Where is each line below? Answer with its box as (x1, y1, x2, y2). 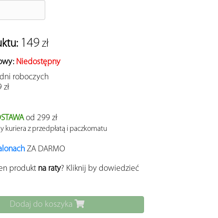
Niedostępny (16, 58, 60, 67)
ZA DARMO (25, 145, 65, 154)
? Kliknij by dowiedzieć (61, 164, 139, 173)
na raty (38, 164, 61, 173)
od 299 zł (24, 114, 57, 123)
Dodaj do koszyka (9, 200, 74, 210)
